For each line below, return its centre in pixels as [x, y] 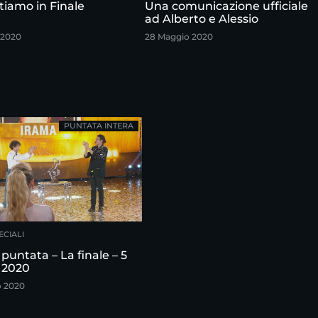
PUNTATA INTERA [99, 126]
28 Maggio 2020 [179, 37]
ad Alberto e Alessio [202, 19]
